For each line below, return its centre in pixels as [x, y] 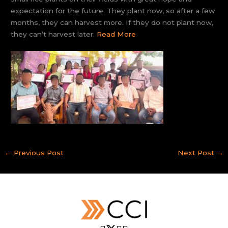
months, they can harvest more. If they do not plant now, [112, 22]
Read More [117, 34]
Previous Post [38, 153]
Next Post [197, 153]
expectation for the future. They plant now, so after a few [113, 10]
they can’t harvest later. [54, 34]
